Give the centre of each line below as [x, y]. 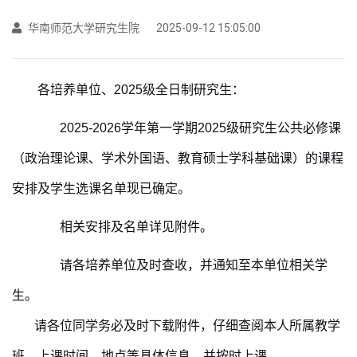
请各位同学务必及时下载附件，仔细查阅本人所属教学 [176, 326]
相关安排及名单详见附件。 [125, 227]
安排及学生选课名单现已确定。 [101, 188]
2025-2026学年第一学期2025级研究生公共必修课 [189, 128]
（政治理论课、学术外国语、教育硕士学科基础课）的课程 [178, 158]
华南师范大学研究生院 [82, 28]
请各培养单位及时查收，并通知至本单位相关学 [182, 265]
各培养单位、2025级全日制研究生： [141, 90]
